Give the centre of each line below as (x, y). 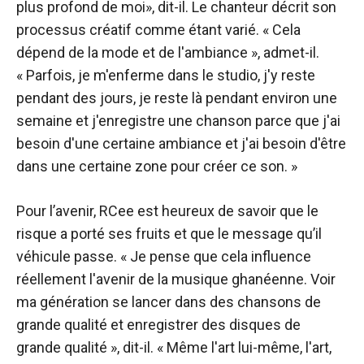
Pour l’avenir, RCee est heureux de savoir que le (167, 210)
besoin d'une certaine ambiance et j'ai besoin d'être (181, 143)
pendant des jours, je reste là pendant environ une (177, 97)
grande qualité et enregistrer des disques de (158, 324)
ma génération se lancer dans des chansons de (169, 301)
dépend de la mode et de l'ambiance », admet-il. (168, 52)
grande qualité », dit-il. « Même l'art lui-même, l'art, (174, 347)
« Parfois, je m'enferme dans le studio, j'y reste (166, 75)
